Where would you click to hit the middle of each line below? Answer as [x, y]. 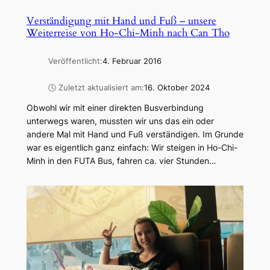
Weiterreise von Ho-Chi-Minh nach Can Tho [128, 33]
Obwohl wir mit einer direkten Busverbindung [115, 108]
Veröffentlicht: [75, 61]
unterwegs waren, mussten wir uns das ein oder [120, 121]
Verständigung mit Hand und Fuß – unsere [121, 21]
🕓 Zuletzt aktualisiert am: [96, 88]
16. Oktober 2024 [177, 88]
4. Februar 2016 [132, 61]
